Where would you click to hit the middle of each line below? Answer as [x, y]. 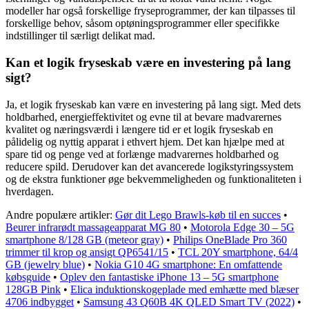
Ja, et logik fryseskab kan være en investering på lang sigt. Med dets [153, 104]
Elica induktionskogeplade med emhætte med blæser [185, 289]
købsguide [28, 277]
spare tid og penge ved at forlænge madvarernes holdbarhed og [142, 154]
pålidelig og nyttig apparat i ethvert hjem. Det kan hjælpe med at [145, 141]
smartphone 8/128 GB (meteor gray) [84, 239]
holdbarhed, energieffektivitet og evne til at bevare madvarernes [143, 117]
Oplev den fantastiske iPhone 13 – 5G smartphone [169, 277]
